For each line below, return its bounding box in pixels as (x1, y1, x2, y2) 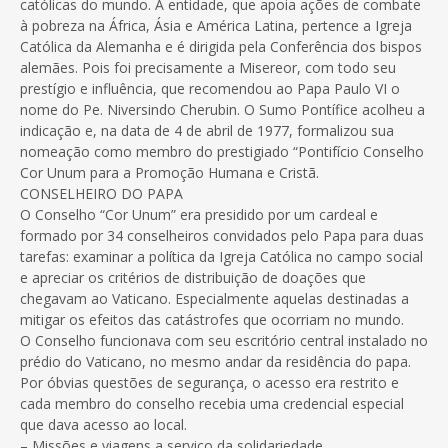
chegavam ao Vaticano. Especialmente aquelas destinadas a (20, 289, 409, 309)
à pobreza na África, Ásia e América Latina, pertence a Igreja (20, 16, 412, 36)
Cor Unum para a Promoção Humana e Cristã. (20, 163, 319, 183)
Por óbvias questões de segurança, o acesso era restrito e (20, 373, 399, 393)
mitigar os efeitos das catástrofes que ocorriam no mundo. (20, 310, 404, 330)
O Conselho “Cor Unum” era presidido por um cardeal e (20, 205, 378, 225)
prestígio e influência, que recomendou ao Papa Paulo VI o (20, 79, 400, 99)
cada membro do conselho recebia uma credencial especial (20, 394, 404, 414)
